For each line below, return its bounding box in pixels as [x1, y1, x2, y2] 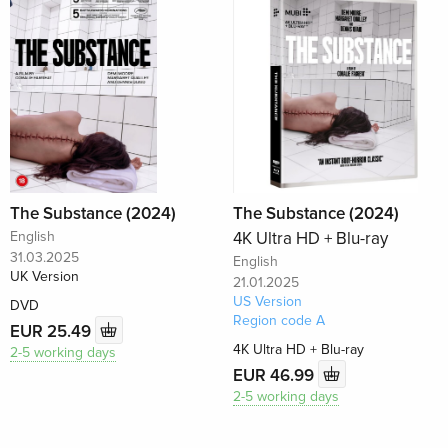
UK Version [10, 268, 80, 286]
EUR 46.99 [232, 364, 318, 386]
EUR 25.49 [10, 320, 96, 342]
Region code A [232, 312, 325, 330]
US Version [232, 293, 302, 311]
